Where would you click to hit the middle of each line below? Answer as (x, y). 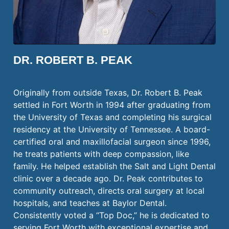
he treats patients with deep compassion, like (101, 154)
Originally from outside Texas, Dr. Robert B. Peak (108, 92)
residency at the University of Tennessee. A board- (112, 129)
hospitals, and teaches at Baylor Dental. (90, 203)
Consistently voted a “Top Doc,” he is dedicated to (111, 215)
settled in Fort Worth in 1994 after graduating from (112, 105)
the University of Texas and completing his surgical (112, 117)
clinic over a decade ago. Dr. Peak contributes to (108, 178)
